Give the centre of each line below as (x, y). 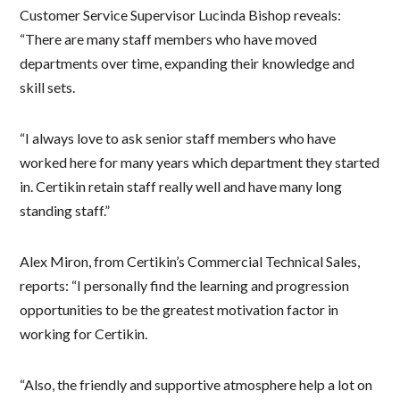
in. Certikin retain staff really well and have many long (181, 187)
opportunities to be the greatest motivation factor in (179, 310)
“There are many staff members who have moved (169, 39)
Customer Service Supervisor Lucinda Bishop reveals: (181, 15)
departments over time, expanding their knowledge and (187, 63)
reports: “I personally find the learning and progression (185, 286)
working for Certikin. (84, 334)
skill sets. (48, 87)
